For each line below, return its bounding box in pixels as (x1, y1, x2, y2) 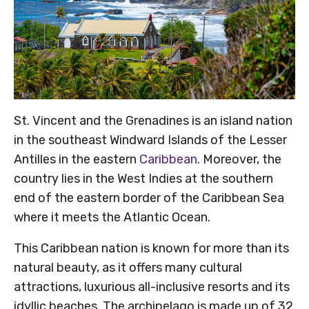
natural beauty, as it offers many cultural (14, 260, 242, 276)
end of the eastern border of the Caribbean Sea (14, 190, 284, 206)
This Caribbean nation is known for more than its (14, 241, 289, 257)
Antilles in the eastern (14, 152, 139, 168)
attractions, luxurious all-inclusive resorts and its (14, 279, 290, 295)
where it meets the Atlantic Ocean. (14, 210, 210, 226)
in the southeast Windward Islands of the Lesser (14, 132, 287, 148)
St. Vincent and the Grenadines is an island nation (14, 113, 292, 129)
